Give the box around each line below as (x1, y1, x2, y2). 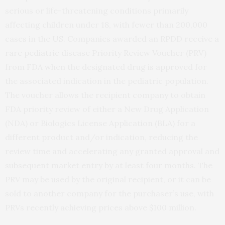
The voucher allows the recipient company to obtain (5, 89, 205, 100)
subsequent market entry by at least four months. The (5, 160, 212, 170)
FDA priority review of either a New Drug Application (5, 103, 209, 114)
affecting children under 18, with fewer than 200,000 (5, 19, 207, 30)
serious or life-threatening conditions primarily (5, 5, 188, 16)
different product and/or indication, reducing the (5, 132, 198, 142)
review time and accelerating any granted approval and (5, 146, 219, 156)
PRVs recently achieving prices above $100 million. (5, 202, 196, 212)
